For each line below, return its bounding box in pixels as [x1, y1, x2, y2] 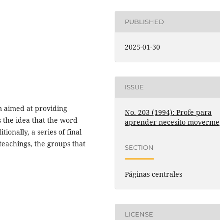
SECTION [125, 143, 154, 152]
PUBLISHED [125, 18, 165, 26]
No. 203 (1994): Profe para [125, 107, 212, 117]
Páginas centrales [125, 169, 183, 179]
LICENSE [125, 210, 154, 219]
